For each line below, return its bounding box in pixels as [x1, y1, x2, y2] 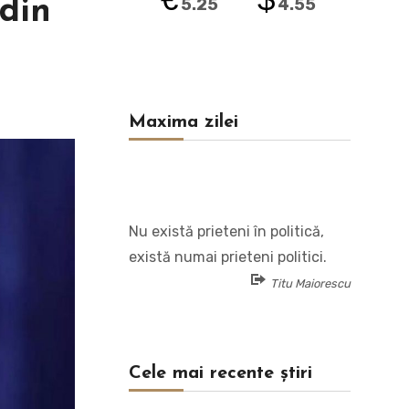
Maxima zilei [128, 113, 238, 131]
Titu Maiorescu [270, 277, 351, 290]
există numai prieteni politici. [128, 248, 327, 266]
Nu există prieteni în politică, [128, 223, 324, 240]
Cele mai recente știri [128, 364, 312, 383]
